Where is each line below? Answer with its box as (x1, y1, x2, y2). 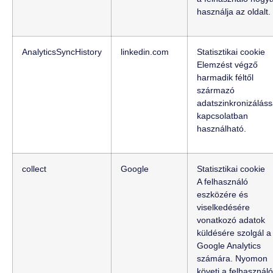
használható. (197, 124, 246, 134)
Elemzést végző (197, 60, 258, 70)
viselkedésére (197, 202, 250, 213)
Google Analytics (197, 241, 261, 251)
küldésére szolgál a (197, 228, 271, 238)
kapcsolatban (197, 111, 248, 121)
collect (22, 164, 46, 174)
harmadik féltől (197, 73, 253, 83)
